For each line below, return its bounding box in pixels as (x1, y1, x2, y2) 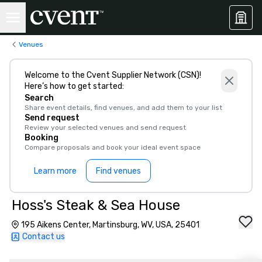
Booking (25, 133, 58, 143)
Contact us (22, 232, 65, 242)
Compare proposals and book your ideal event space (25, 143, 201, 151)
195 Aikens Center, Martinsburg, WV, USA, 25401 (21, 220, 199, 230)
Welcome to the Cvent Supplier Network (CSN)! (25, 70, 201, 80)
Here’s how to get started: (25, 81, 124, 91)
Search (25, 93, 54, 103)
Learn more (34, 166, 77, 176)
